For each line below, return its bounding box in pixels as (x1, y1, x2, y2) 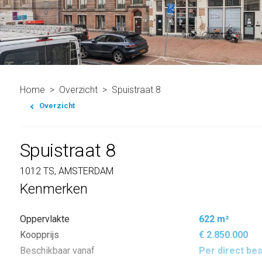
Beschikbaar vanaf (19, 244, 95, 256)
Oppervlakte (19, 213, 70, 225)
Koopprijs (19, 229, 59, 240)
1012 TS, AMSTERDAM (19, 165, 113, 177)
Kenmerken (19, 180, 88, 197)
